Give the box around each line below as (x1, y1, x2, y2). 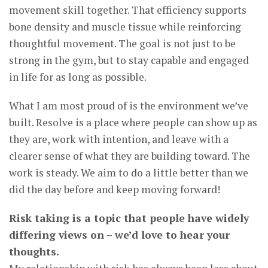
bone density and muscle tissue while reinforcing (9, 19, 241, 33)
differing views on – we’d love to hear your (9, 227, 230, 242)
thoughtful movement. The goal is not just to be (9, 36, 236, 50)
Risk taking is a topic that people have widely (9, 211, 249, 225)
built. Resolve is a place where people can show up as (9, 115, 257, 129)
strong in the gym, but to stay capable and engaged (9, 53, 249, 67)
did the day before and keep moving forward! (9, 182, 220, 196)
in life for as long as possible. (9, 69, 147, 84)
